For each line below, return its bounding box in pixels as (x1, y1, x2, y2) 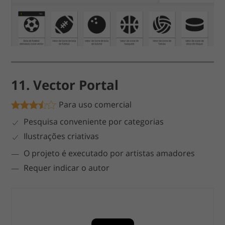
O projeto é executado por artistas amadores (24, 147, 195, 159)
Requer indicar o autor (24, 162, 110, 173)
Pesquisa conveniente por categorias (24, 116, 164, 127)
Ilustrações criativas (24, 130, 99, 142)
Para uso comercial (59, 98, 132, 110)
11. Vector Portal (11, 75, 119, 94)
